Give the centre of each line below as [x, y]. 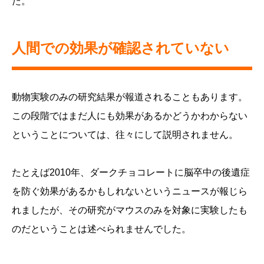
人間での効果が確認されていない [121, 48]
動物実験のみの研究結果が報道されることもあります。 [130, 97]
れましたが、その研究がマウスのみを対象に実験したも [130, 210]
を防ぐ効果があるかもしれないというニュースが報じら [130, 192]
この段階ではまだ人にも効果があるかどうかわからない [130, 116]
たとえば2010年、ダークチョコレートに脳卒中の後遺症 [131, 173]
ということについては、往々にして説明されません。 [125, 135]
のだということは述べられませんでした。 [101, 229]
